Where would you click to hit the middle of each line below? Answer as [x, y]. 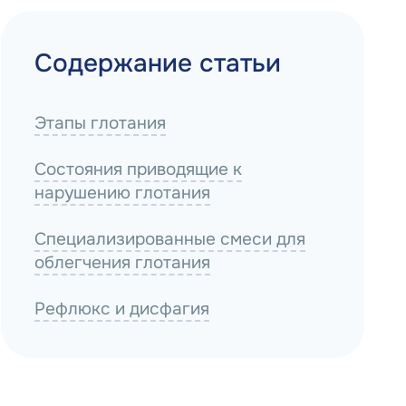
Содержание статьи [158, 63]
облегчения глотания [123, 262]
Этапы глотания [101, 124]
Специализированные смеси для [170, 239]
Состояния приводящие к [139, 169]
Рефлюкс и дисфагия [122, 309]
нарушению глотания [123, 193]
